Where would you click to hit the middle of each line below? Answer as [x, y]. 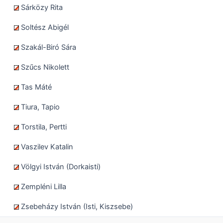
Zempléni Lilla [43, 186]
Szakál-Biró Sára [48, 47]
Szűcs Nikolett [44, 67]
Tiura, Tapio [39, 107]
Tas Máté [35, 87]
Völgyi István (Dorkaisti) [60, 167]
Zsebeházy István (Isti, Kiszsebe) [76, 206]
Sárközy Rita [41, 7]
